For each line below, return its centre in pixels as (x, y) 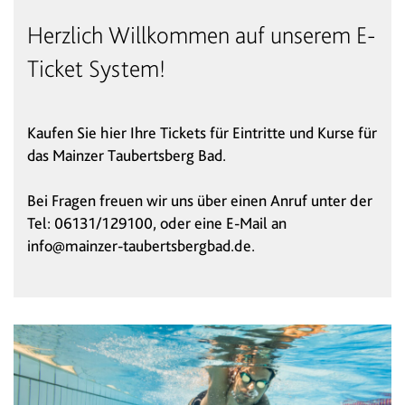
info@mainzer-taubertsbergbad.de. (141, 245)
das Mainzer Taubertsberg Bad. (127, 155)
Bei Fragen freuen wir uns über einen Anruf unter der (200, 200)
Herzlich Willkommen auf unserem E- (201, 35)
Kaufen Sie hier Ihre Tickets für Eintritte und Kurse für (202, 132)
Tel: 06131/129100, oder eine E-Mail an (157, 223)
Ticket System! (96, 68)
